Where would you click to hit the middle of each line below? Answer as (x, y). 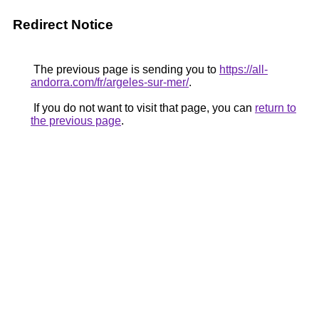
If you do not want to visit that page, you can (143, 108)
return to (276, 108)
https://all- (244, 69)
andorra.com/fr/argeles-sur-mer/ (110, 82)
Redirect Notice (63, 25)
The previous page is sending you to (125, 69)
